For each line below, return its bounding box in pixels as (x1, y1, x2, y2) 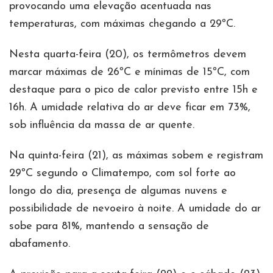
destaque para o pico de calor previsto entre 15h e (9, 83, 258, 96)
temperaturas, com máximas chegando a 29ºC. (9, 18, 235, 30)
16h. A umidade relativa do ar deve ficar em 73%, (9, 101, 250, 113)
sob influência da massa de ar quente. (9, 119, 194, 131)
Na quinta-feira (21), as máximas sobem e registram (9, 149, 263, 161)
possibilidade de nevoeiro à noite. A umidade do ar (9, 202, 261, 214)
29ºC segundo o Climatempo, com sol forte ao (9, 167, 236, 179)
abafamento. (9, 238, 70, 250)
